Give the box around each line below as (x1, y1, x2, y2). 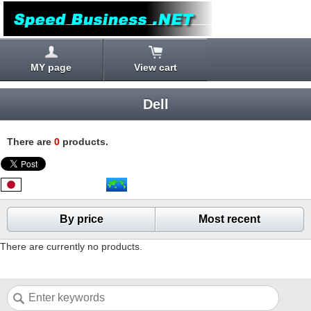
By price (59, 213, 103, 225)
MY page (31, 62, 72, 73)
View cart (133, 62, 177, 73)
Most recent (199, 213, 261, 225)
